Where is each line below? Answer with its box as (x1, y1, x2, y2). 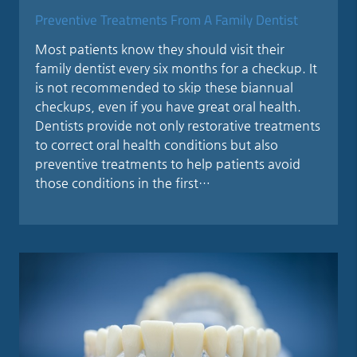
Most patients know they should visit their (35, 41, 285, 57)
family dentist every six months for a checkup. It (35, 60, 318, 76)
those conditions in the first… (35, 175, 211, 190)
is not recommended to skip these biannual (35, 79, 294, 95)
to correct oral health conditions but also (35, 136, 279, 152)
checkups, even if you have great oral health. (35, 98, 302, 114)
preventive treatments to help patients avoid (35, 155, 301, 171)
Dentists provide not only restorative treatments (35, 117, 321, 133)
